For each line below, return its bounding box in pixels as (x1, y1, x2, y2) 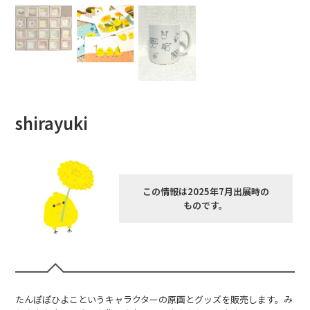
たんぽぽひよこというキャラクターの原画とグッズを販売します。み (15, 293, 293, 307)
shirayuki (15, 111, 89, 136)
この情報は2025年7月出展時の (142, 185, 269, 199)
